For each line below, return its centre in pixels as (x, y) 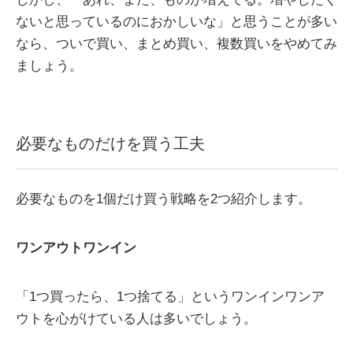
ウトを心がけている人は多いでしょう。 (136, 319)
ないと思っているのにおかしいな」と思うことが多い (176, 22)
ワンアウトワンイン (76, 248)
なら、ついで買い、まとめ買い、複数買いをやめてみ (176, 44)
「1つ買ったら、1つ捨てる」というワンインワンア (170, 297)
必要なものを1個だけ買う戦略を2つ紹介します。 (163, 199)
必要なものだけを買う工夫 (110, 144)
